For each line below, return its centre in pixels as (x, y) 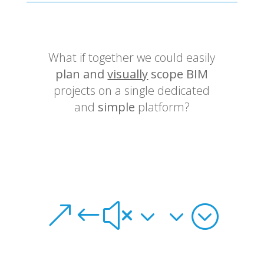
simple (116, 107)
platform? (162, 107)
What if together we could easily (132, 58)
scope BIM (178, 74)
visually (128, 74)
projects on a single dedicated (132, 91)
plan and (82, 74)
